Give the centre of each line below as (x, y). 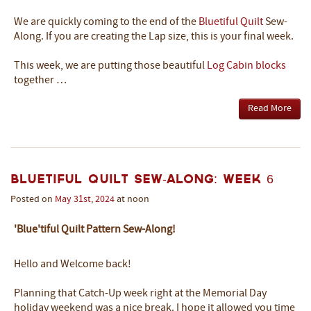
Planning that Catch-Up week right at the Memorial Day (140, 293)
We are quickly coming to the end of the (106, 22)
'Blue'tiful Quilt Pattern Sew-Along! (95, 229)
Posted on (33, 199)
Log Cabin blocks (246, 66)
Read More (270, 108)
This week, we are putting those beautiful (110, 66)
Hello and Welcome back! (74, 264)
